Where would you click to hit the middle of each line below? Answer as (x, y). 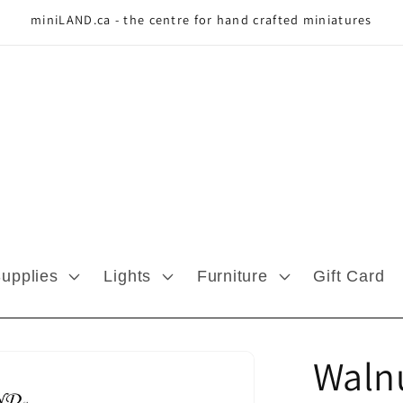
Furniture (232, 276)
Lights (128, 276)
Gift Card (349, 276)
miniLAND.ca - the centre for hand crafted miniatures (201, 19)
